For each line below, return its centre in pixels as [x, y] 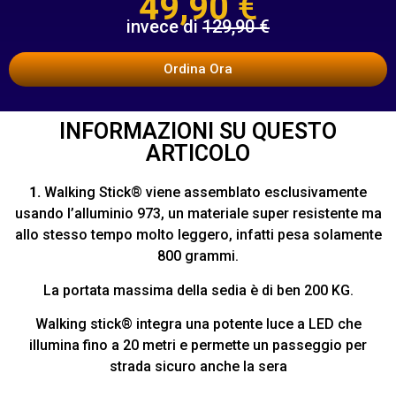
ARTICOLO [198, 154]
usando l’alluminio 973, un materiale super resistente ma [198, 214]
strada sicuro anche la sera [198, 367]
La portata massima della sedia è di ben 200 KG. [198, 290]
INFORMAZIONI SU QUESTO [198, 132]
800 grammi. [198, 256]
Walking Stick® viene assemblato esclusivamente [204, 193]
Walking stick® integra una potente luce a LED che [198, 324]
